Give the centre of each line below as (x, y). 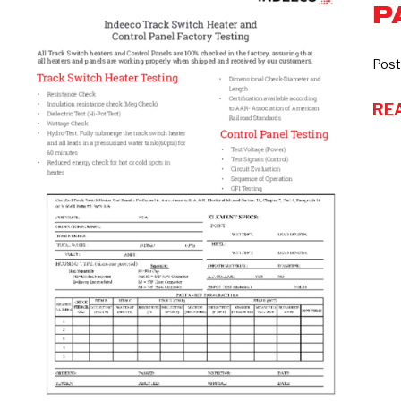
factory (46, 119)
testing (45, 146)
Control (45, 65)
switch (42, 12)
